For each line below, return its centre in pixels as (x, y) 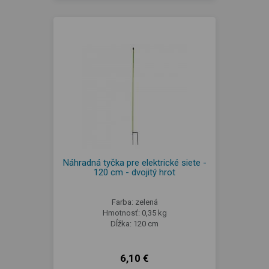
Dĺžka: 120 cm (134, 224)
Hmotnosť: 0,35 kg (134, 213)
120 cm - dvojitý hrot (134, 172)
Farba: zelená (134, 202)
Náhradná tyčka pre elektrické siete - (134, 163)
